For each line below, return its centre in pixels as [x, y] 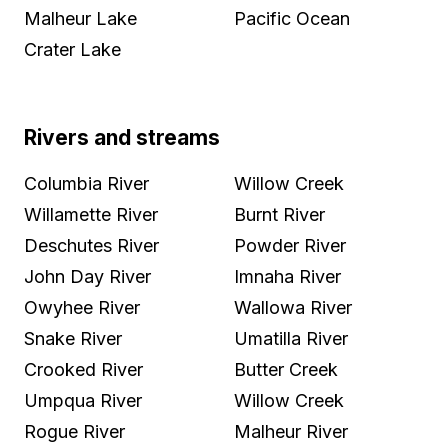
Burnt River [279, 215]
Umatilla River [291, 339]
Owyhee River [82, 308]
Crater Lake [72, 50]
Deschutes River [91, 246]
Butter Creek [286, 370]
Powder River [290, 246]
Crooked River [83, 370]
